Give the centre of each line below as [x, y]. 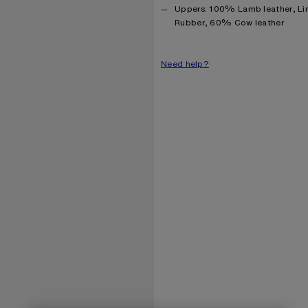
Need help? [185, 63]
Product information [203, 8]
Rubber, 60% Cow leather [229, 22]
